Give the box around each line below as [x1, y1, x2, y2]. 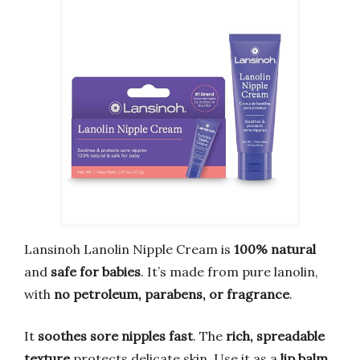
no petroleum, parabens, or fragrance [54, 285, 289, 302]
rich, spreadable [226, 327, 325, 344]
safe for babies [51, 263, 141, 280]
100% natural [234, 240, 316, 257]
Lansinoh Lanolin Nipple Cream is [24, 240, 234, 257]
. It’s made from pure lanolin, [141, 263, 318, 280]
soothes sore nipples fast [38, 327, 193, 344]
